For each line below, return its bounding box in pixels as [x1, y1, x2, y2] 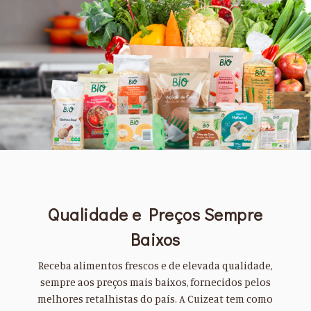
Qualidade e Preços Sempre [48, 203, 263, 226]
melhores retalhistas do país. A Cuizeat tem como [37, 292, 274, 305]
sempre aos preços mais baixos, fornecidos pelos [40, 275, 271, 289]
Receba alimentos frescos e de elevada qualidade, [38, 258, 273, 272]
